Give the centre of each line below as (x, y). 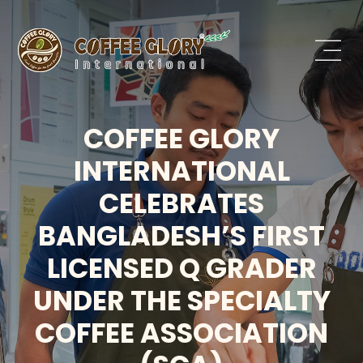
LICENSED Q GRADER (181, 269)
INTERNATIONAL (181, 171)
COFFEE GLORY (181, 139)
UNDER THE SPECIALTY (181, 301)
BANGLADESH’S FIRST (181, 236)
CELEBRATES (181, 204)
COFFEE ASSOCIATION (181, 333)
